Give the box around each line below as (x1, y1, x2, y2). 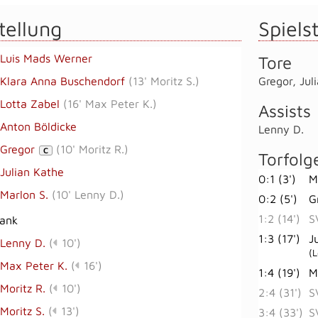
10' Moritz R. (60, 142, 124, 155)
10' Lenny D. (56, 187, 120, 201)
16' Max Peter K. (67, 97, 153, 110)
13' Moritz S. (133, 74, 195, 87)
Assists (258, 100, 311, 121)
